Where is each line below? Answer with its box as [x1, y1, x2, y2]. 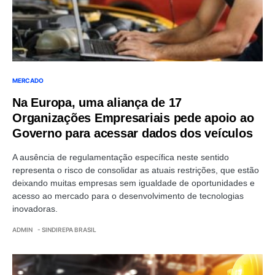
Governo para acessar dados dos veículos [12, 126, 253, 140]
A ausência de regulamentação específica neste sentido [12, 152, 229, 162]
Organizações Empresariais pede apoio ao [12, 110, 254, 125]
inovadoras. [12, 203, 58, 214]
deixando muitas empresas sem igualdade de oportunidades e [12, 177, 255, 188]
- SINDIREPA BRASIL [37, 225, 96, 233]
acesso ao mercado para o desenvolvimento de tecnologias [12, 190, 244, 201]
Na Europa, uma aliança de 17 [12, 95, 182, 109]
